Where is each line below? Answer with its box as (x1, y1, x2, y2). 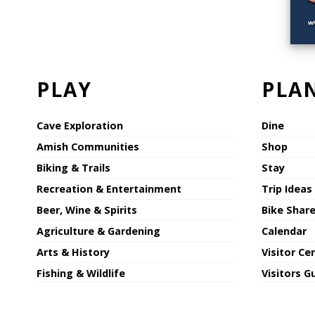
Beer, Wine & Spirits (37, 203, 137, 217)
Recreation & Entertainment (37, 182, 181, 196)
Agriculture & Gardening (37, 224, 160, 238)
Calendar (262, 224, 307, 238)
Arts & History (37, 245, 110, 259)
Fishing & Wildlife (37, 266, 125, 281)
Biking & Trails (37, 161, 110, 175)
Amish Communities (37, 140, 139, 154)
